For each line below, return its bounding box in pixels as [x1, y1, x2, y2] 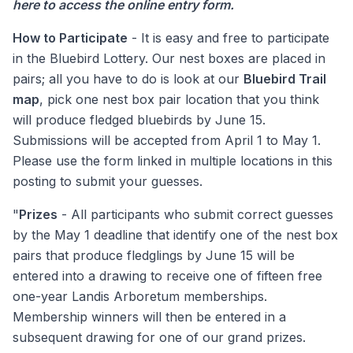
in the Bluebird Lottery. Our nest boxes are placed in [13, 50, 325, 66]
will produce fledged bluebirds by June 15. [13, 112, 266, 128]
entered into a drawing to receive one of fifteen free [13, 268, 322, 284]
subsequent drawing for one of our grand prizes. [13, 329, 306, 345]
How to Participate [13, 30, 128, 46]
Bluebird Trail [243, 71, 326, 87]
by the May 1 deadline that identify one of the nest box [13, 227, 338, 243]
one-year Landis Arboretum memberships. [13, 288, 271, 304]
